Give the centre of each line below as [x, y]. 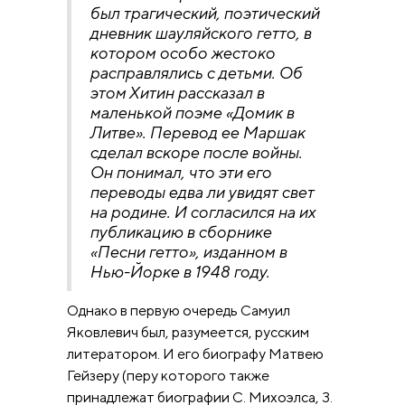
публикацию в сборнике [180, 231]
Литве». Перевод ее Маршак [197, 132]
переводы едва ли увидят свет [202, 192]
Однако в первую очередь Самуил [179, 310]
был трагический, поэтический [204, 13]
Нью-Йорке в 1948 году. [179, 271]
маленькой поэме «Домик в [192, 112]
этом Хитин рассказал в [177, 92]
